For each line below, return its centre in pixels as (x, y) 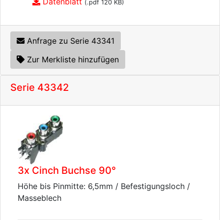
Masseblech (40, 198)
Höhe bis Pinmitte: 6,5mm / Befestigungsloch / (104, 186)
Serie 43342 (40, 87)
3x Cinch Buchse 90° (67, 170)
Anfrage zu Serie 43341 (69, 41)
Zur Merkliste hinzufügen (73, 59)
